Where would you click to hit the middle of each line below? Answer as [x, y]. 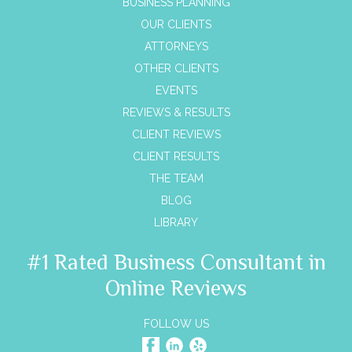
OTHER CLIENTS [176, 69]
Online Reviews [176, 288]
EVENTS [176, 91]
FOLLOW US [176, 324]
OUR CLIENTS [176, 25]
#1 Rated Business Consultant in [176, 262]
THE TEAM [176, 179]
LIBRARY [176, 223]
